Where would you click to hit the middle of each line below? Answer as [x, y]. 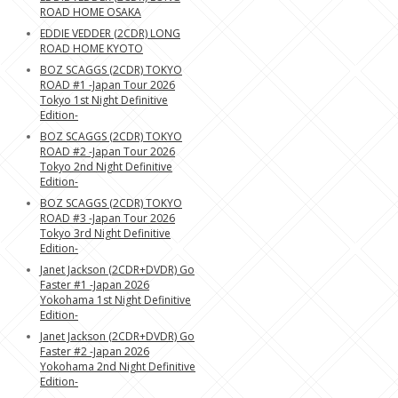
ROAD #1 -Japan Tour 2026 [107, 85]
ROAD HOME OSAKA [91, 12]
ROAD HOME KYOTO [92, 48]
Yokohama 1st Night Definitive [115, 300]
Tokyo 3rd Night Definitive [105, 233]
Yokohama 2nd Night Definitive [118, 366]
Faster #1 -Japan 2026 [95, 285]
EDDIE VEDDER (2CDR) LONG [110, 33]
